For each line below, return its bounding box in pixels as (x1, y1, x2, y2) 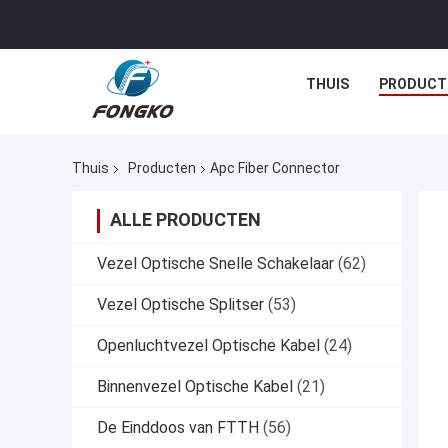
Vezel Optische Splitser (97, 295, 264, 315)
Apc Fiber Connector (210, 160, 340, 177)
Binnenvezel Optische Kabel (97, 377, 293, 397)
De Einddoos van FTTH (97, 418, 259, 438)
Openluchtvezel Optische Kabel (97, 336, 320, 356)
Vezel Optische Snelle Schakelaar (97, 254, 334, 274)
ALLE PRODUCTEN (110, 209, 261, 231)
